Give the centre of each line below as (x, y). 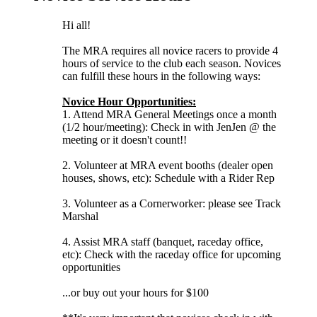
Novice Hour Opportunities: (129, 101)
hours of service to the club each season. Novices (172, 63)
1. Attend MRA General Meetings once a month (169, 114)
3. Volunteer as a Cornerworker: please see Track (172, 203)
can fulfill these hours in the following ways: (161, 76)
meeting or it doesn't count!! (125, 139)
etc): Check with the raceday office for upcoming (172, 254)
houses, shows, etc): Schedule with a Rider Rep (168, 178)
